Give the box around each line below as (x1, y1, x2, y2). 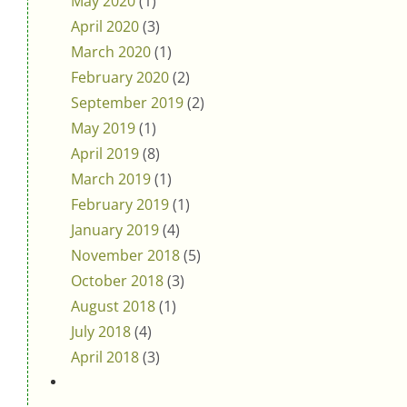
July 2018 (71, 321, 131, 342)
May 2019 (71, 117, 135, 138)
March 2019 (71, 168, 151, 189)
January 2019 (71, 219, 159, 240)
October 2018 (71, 270, 164, 291)
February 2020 (71, 66, 169, 87)
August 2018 (71, 295, 155, 316)
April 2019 (71, 143, 139, 164)
